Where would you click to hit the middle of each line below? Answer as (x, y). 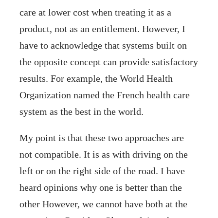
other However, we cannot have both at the (103, 204)
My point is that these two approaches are (102, 137)
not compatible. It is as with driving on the (104, 154)
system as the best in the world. (82, 111)
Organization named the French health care (105, 95)
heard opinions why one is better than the (101, 187)
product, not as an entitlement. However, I (102, 28)
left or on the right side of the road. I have (102, 171)
